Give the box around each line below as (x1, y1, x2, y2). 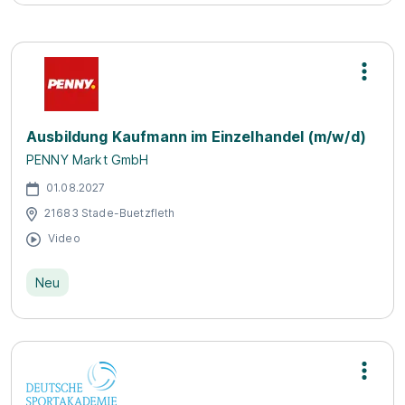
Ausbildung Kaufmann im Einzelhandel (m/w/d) (26, 127, 366, 146)
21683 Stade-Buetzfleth (44, 205, 175, 220)
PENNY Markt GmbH (26, 152, 149, 167)
